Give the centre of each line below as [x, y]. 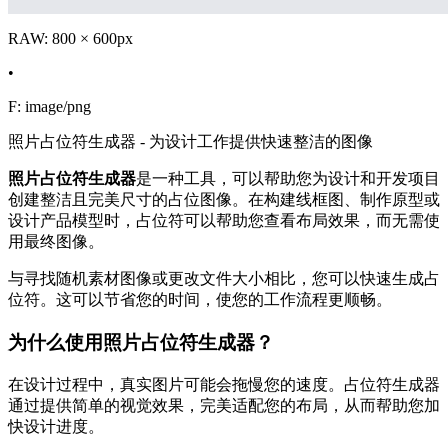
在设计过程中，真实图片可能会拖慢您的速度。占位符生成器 [224, 384]
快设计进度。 [56, 426]
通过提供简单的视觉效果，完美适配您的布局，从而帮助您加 [224, 405]
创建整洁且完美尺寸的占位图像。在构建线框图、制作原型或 [224, 200]
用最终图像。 [56, 242]
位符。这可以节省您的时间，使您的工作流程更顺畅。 [200, 300]
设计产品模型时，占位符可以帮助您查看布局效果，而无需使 [224, 221]
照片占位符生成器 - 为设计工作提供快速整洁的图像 [190, 142]
